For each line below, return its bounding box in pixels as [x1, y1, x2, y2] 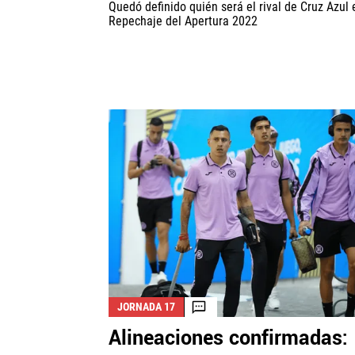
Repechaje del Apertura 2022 [109, 13, 258, 29]
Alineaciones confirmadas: [109, 324, 348, 353]
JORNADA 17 [117, 300, 175, 314]
